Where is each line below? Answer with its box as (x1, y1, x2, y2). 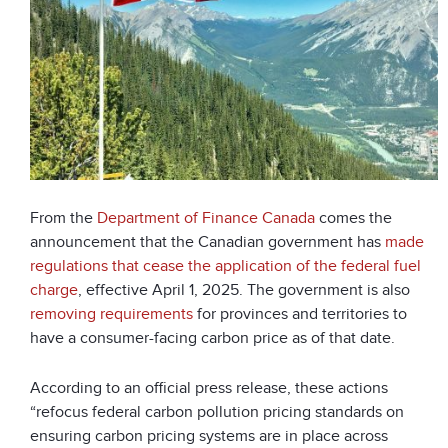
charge (30, 279, 78, 300)
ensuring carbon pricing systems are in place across (30, 425, 388, 446)
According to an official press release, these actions (30, 377, 388, 398)
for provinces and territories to (193, 303, 407, 324)
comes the (315, 207, 392, 228)
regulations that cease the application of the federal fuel (30, 255, 421, 276)
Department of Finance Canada (97, 207, 315, 228)
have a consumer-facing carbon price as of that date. (30, 327, 395, 348)
